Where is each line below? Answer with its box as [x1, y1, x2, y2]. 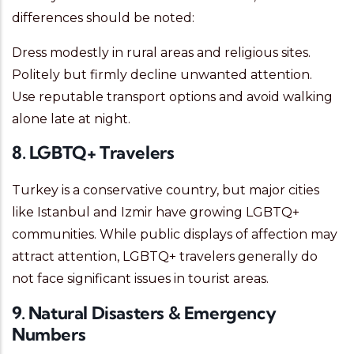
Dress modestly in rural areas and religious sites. [12, 45, 311, 61]
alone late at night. [12, 111, 130, 127]
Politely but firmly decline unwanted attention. [12, 67, 312, 83]
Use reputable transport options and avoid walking [12, 89, 333, 105]
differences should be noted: [12, 10, 194, 26]
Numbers [12, 323, 86, 346]
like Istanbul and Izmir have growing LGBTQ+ [12, 205, 299, 220]
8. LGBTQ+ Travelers [12, 141, 175, 164]
